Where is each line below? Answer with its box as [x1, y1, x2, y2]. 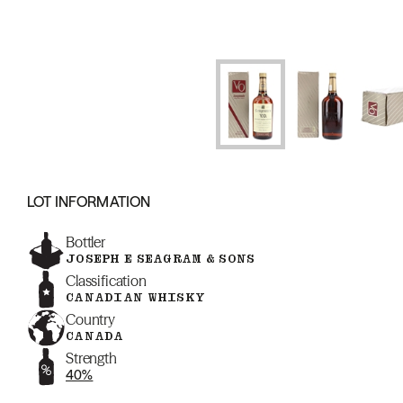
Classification [66, 272, 147, 290]
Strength [66, 349, 117, 367]
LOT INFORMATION [27, 193, 151, 210]
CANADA [66, 328, 124, 344]
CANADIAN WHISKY [66, 290, 206, 305]
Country [66, 310, 115, 328]
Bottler [66, 233, 105, 251]
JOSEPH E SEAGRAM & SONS [66, 251, 255, 266]
